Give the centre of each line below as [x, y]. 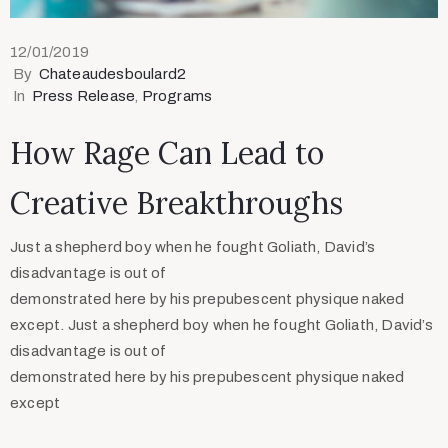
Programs [177, 96]
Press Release [83, 96]
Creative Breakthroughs [176, 203]
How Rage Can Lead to [167, 153]
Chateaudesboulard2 [112, 74]
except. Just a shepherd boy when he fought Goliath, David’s [221, 325]
